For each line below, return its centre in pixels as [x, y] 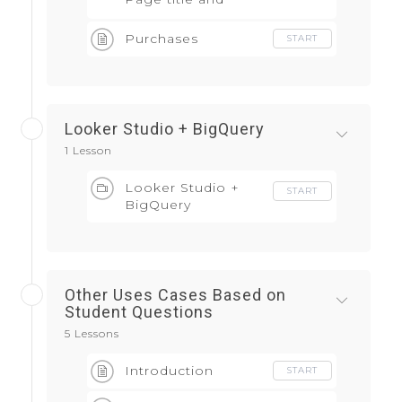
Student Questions [139, 312]
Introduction [169, 371]
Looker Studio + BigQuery [165, 129]
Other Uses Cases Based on [175, 295]
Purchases [162, 39]
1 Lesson [88, 151]
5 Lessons [92, 334]
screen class [168, 17]
